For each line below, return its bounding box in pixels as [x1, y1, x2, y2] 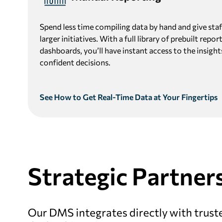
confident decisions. [40, 57, 111, 67]
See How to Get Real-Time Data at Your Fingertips [40, 92, 218, 102]
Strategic [28, 161, 127, 190]
